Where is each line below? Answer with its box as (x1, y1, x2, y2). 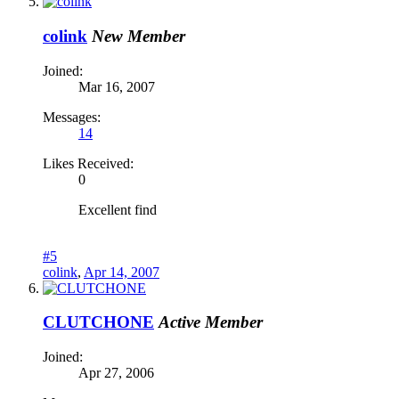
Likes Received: (43, 155, 134, 171)
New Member (92, 26, 185, 45)
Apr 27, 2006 (78, 365, 154, 380)
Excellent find (78, 201, 157, 217)
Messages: (43, 109, 101, 125)
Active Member (159, 313, 263, 332)
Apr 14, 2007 (84, 264, 159, 280)
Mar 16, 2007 (78, 78, 155, 94)
